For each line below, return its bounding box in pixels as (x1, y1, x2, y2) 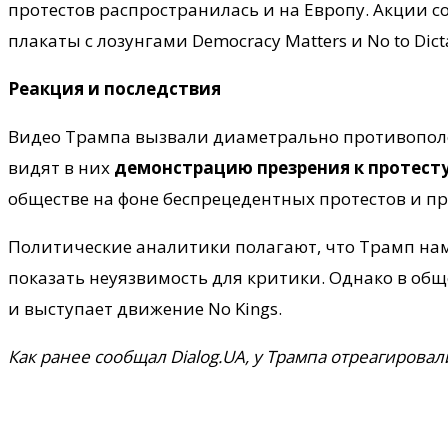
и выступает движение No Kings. (8, 296, 282, 320)
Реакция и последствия (8, 76, 221, 100)
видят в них (8, 155, 114, 179)
